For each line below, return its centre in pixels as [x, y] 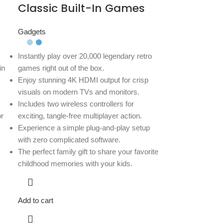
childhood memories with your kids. [75, 164]
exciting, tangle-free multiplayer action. [80, 116]
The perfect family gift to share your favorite [88, 152]
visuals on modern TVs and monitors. [79, 92]
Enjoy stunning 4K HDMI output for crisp [83, 80]
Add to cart [36, 201]
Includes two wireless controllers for [76, 104]
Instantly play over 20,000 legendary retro [85, 56]
